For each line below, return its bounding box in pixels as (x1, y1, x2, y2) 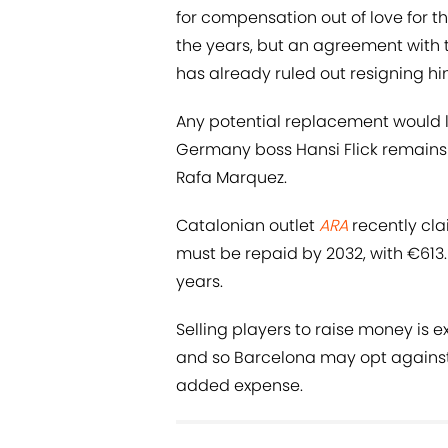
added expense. (176, 374, 303, 398)
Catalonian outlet (176, 214, 319, 238)
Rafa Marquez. (176, 166, 287, 190)
